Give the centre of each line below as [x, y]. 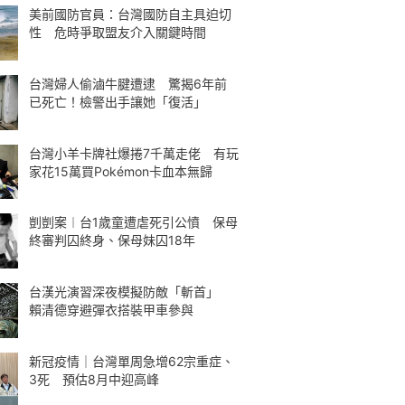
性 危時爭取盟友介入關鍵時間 [118, 32]
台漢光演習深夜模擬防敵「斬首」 [130, 292]
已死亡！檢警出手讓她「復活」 [118, 101]
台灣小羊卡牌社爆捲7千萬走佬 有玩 [134, 153]
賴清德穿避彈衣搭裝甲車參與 [111, 310]
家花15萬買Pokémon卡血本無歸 [121, 171]
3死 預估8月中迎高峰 [94, 379]
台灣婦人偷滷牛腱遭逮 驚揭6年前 [128, 83]
